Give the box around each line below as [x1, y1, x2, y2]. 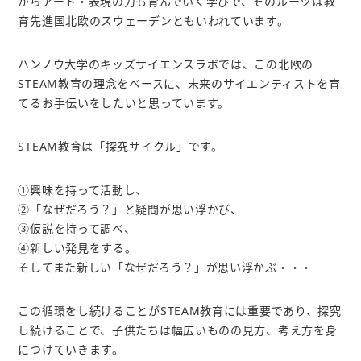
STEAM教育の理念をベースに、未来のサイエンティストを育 [18, 76, 341, 91]
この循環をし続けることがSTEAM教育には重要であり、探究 [18, 303, 342, 318]
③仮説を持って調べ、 [18, 221, 136, 236]
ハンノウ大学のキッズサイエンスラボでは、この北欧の [18, 56, 313, 72]
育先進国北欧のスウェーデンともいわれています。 [18, 13, 289, 28]
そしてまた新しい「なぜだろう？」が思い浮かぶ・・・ [18, 259, 313, 275]
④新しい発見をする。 [18, 240, 137, 255]
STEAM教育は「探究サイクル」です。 [18, 139, 223, 154]
